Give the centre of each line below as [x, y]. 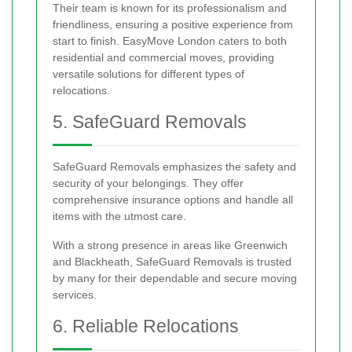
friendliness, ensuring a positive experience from [173, 25]
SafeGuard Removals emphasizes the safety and [174, 167]
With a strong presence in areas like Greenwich [170, 246]
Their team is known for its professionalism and [170, 8]
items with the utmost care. [119, 216]
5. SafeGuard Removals [150, 122]
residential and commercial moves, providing [163, 58]
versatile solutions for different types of [148, 74]
